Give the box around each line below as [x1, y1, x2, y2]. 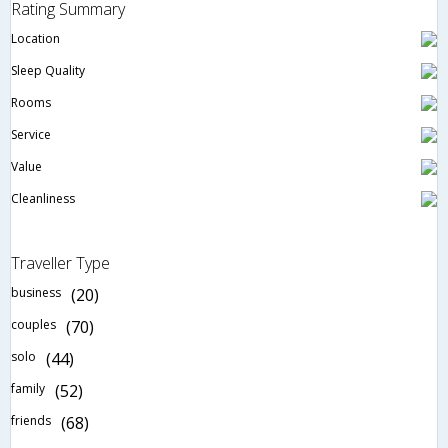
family [11, 380, 45, 398]
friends [11, 412, 51, 430]
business [11, 284, 61, 302]
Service [11, 126, 51, 144]
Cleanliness [11, 190, 75, 208]
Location [11, 30, 60, 48]
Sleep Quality [11, 62, 85, 80]
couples [11, 316, 56, 334]
